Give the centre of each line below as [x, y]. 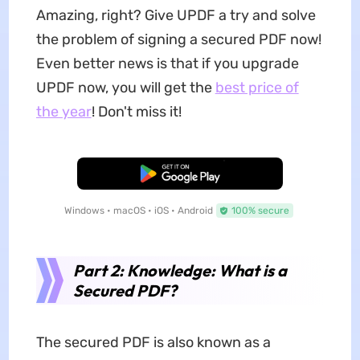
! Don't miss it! [136, 112]
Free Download [180, 174]
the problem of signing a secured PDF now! [178, 40]
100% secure [260, 211]
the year [63, 112]
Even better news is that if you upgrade [167, 64]
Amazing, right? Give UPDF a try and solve [176, 16]
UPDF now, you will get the [125, 88]
